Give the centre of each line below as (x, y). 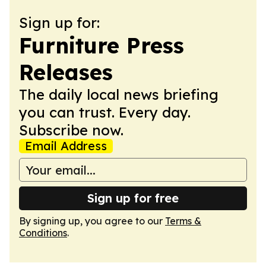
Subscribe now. (71, 130)
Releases (66, 72)
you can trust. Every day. (105, 112)
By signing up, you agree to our (92, 221)
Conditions (43, 233)
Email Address (66, 146)
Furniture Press (102, 45)
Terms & (183, 221)
